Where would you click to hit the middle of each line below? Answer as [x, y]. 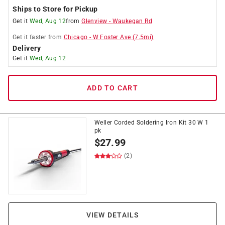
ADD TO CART [113, 88]
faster [38, 37]
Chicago [76, 37]
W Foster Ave [112, 37]
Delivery [27, 48]
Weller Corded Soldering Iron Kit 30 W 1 [152, 123]
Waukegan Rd [132, 21]
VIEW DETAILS [113, 215]
